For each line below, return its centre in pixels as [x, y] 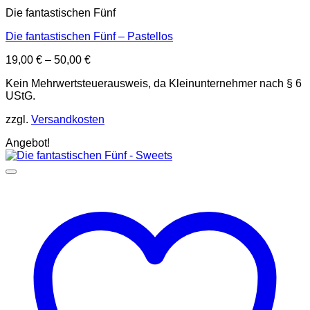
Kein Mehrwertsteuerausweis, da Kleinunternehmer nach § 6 [154, 84]
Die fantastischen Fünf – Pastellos [89, 37]
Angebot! [28, 143]
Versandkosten [68, 120]
